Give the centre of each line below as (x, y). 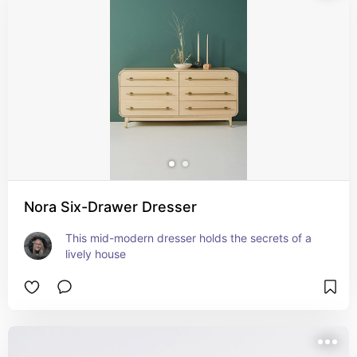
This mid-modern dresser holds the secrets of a (188, 238)
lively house (96, 254)
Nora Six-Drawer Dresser (110, 207)
